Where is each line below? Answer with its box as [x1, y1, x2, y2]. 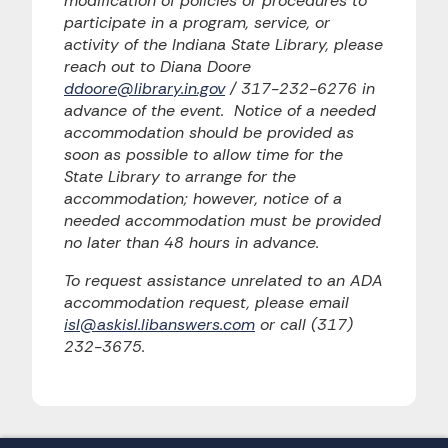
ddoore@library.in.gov [64, 78, 225, 99]
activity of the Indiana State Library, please [64, 34, 383, 55]
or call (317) [255, 314, 353, 335]
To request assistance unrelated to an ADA [64, 270, 383, 291]
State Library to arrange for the [64, 166, 296, 187]
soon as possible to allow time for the [64, 144, 343, 165]
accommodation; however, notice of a [64, 188, 342, 209]
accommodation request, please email [64, 292, 349, 313]
